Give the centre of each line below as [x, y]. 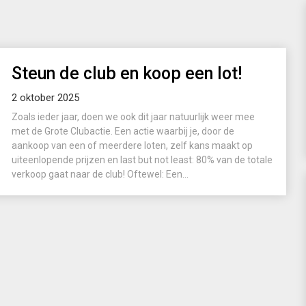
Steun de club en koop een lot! [127, 73]
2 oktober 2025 [45, 98]
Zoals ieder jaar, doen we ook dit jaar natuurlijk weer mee [133, 117]
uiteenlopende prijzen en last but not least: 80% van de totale [142, 160]
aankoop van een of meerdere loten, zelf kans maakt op [132, 145]
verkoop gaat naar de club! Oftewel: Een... [100, 174]
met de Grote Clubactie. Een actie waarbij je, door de [123, 131]
